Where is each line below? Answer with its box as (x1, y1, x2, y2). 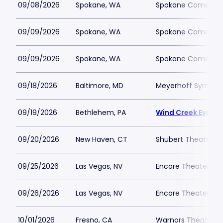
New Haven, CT (76, 134, 127, 144)
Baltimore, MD (76, 81, 123, 91)
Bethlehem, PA (76, 108, 126, 117)
